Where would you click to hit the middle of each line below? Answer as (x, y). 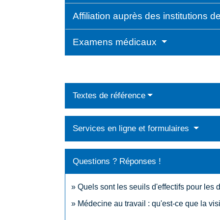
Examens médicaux (116, 42)
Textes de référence (109, 96)
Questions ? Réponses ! (117, 162)
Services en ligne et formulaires (132, 129)
